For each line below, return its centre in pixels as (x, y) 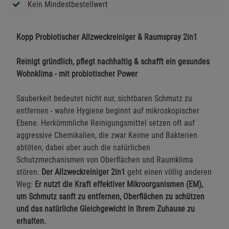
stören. (29, 172)
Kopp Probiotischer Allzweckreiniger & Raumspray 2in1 (107, 37)
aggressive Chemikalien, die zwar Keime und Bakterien (107, 135)
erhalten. (31, 221)
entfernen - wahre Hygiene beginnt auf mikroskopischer (108, 110)
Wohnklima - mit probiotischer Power (77, 74)
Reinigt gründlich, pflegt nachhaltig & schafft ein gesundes (113, 61)
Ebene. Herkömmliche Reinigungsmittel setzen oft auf (106, 123)
